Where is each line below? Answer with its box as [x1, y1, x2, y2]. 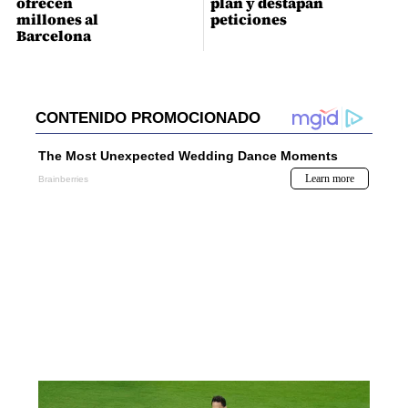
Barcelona [15, 25, 91, 46]
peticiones [209, 9, 287, 30]
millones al [15, 9, 98, 30]
